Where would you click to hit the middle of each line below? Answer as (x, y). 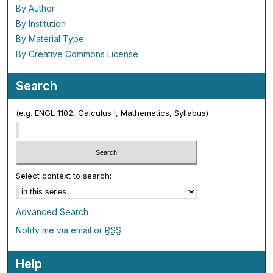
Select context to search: (64, 175)
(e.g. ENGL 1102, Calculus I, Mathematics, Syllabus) (112, 113)
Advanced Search (52, 211)
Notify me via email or (61, 230)
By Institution (41, 24)
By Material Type (50, 39)
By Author (36, 9)
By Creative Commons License (77, 54)
